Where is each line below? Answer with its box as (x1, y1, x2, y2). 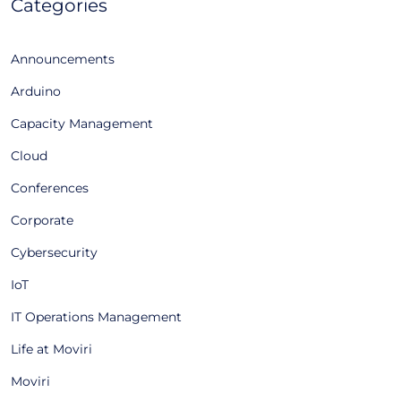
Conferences (11, 180, 89, 196)
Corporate (11, 212, 73, 228)
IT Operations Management (11, 309, 182, 325)
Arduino (11, 83, 61, 99)
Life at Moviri (11, 341, 92, 357)
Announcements (11, 51, 115, 67)
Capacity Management (11, 115, 153, 132)
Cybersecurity (11, 244, 98, 260)
